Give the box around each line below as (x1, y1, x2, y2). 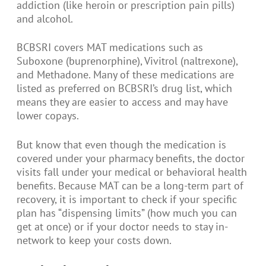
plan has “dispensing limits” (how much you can (17, 205, 237, 220)
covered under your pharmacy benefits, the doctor (17, 151, 245, 165)
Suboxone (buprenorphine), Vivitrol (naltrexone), (17, 54, 237, 68)
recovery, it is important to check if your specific (17, 192, 237, 206)
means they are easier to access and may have (17, 95, 228, 109)
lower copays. (17, 109, 79, 123)
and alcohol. (17, 12, 73, 26)
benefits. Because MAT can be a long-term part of (17, 178, 243, 192)
